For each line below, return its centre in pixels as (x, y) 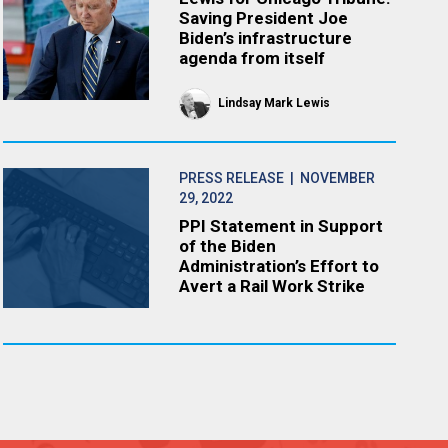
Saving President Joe (264, 18)
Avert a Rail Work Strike (272, 286)
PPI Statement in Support (281, 226)
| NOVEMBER (330, 178)
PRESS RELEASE (232, 178)
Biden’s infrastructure (266, 38)
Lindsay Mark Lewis (274, 103)
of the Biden (228, 246)
